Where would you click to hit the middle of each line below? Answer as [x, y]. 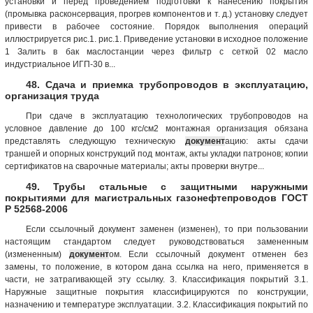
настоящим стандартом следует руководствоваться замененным [156, 241]
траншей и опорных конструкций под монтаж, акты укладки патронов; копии [156, 153]
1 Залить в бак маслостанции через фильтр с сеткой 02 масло [156, 51]
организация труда [52, 95]
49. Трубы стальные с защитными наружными [167, 186]
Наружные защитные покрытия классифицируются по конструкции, [156, 292]
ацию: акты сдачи [267, 141]
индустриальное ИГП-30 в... [60, 64]
